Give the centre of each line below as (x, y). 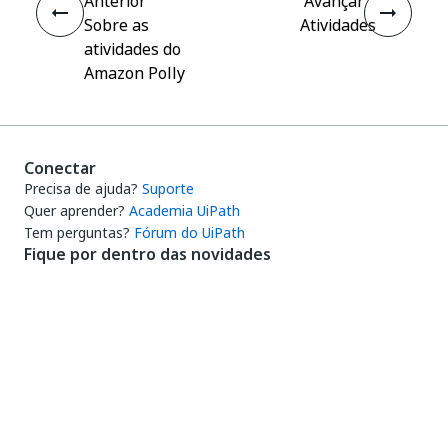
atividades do (132, 49)
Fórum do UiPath (189, 232)
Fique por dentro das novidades (147, 254)
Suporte (168, 188)
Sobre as (116, 25)
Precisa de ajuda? (81, 188)
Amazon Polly (134, 73)
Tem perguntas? (77, 232)
